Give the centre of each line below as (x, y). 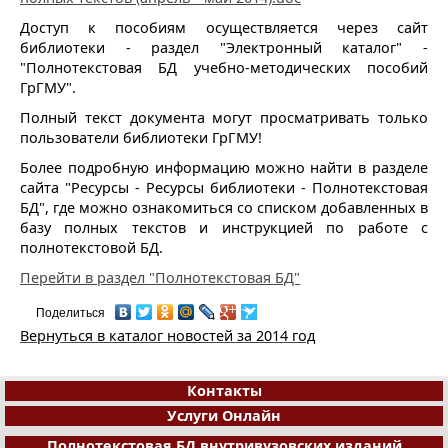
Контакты (224, 390)
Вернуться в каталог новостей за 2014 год (167, 335)
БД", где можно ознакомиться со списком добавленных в (224, 207)
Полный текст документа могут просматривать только (224, 117)
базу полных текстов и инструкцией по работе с (224, 227)
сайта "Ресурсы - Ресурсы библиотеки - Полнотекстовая (224, 187)
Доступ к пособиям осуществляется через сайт (224, 27)
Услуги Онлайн (224, 415)
